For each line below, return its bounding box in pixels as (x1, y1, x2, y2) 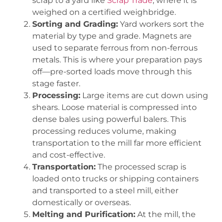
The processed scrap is (96, 162, 186, 172)
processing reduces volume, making (32, 126, 176, 136)
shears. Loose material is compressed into (32, 103, 197, 112)
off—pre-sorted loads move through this (32, 67, 192, 77)
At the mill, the (135, 210, 196, 220)
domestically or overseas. (32, 198, 131, 208)
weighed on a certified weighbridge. (32, 7, 176, 17)
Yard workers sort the (118, 19, 204, 29)
